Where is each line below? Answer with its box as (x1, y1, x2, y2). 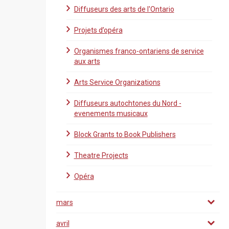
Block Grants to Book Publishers (74, 130, 176, 139)
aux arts (74, 57, 100, 65)
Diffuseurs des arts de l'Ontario (74, 5, 174, 13)
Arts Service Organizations (74, 78, 161, 86)
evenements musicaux (74, 109, 148, 118)
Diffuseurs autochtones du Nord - (74, 99, 181, 107)
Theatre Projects (74, 151, 128, 159)
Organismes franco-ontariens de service (74, 47, 204, 55)
